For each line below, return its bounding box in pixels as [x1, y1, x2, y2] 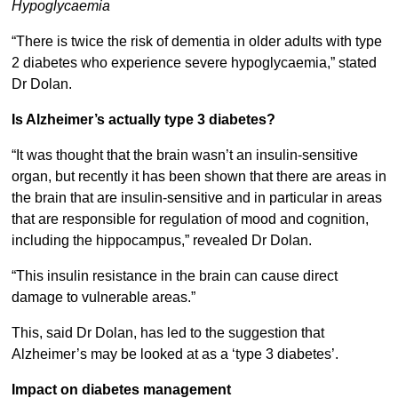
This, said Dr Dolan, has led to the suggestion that [11, 325, 324, 341]
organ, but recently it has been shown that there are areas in [11, 169, 386, 185]
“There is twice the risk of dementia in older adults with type [11, 34, 382, 50]
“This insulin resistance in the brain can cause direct [11, 268, 338, 284]
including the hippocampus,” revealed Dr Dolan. [11, 233, 312, 249]
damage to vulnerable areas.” [11, 290, 195, 306]
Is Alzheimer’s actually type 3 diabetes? [11, 112, 275, 128]
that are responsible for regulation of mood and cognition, [11, 211, 369, 227]
